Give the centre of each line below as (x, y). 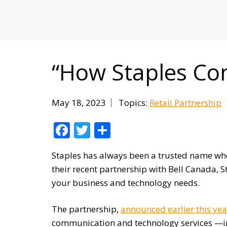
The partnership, (86, 209)
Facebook (106, 130)
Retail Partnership (185, 103)
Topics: (134, 103)
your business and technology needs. (126, 183)
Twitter (117, 130)
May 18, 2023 (79, 103)
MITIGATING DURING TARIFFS (120, 9)
